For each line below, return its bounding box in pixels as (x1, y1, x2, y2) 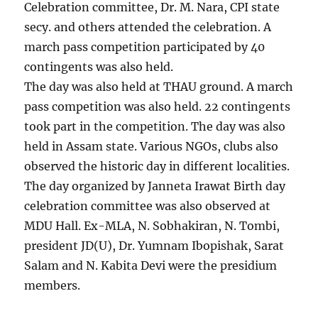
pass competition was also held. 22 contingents (24, 99, 291, 114)
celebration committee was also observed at (24, 198, 271, 213)
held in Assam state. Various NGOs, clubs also (24, 138, 279, 153)
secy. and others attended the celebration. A (24, 19, 272, 34)
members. (24, 278, 81, 292)
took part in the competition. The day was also (24, 119, 286, 133)
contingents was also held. (24, 59, 174, 74)
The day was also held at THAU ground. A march (24, 79, 294, 94)
